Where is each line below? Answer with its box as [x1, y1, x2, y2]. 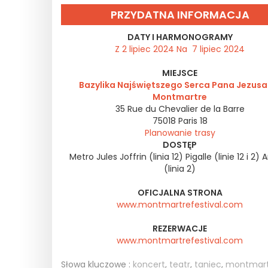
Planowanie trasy [144, 127, 215, 139]
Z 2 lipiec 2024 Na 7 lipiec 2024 [115, 43, 245, 55]
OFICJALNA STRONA [137, 187, 223, 199]
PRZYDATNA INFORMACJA [110, 7, 249, 22]
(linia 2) [164, 163, 196, 175]
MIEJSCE [162, 67, 197, 79]
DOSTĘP [163, 139, 197, 151]
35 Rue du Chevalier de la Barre [115, 103, 245, 115]
